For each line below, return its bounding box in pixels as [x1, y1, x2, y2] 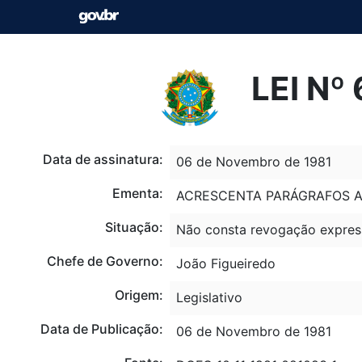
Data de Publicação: [40, 320, 163, 337]
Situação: [104, 218, 163, 235]
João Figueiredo [175, 255, 276, 271]
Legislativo [175, 288, 242, 305]
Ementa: [112, 184, 163, 201]
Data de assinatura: [42, 150, 163, 167]
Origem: [114, 286, 163, 303]
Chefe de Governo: [46, 252, 163, 269]
